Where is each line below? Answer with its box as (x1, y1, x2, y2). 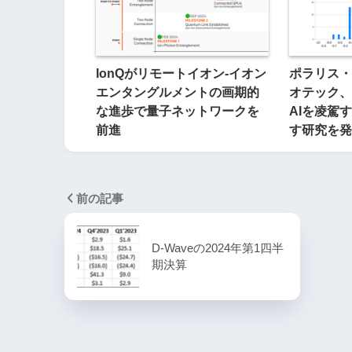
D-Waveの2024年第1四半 (152, 240, 284, 255)
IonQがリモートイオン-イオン (96, 65, 266, 80)
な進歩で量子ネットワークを (96, 103, 259, 118)
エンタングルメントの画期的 (96, 84, 259, 99)
